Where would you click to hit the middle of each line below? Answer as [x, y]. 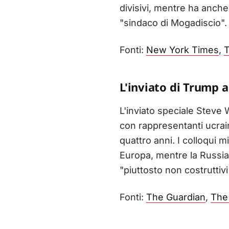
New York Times [182, 50]
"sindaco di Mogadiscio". [173, 23]
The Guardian [176, 197]
